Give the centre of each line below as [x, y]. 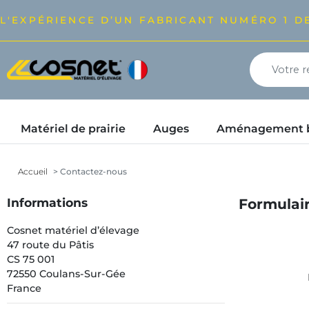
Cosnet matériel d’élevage [73, 230]
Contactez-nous [92, 171]
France [24, 288]
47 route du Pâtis [50, 245]
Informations [47, 202]
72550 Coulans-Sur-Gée [66, 274]
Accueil [33, 171]
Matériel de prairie [73, 129]
